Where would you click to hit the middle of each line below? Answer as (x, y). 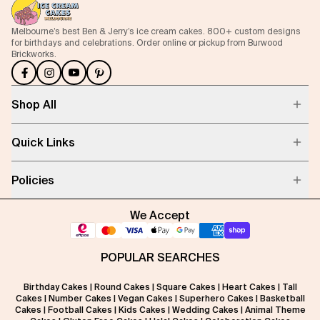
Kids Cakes (142, 310)
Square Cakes (186, 287)
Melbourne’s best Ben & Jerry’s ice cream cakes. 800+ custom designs (156, 31)
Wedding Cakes (205, 310)
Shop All (34, 104)
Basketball (282, 299)
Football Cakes (80, 310)
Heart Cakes (249, 287)
